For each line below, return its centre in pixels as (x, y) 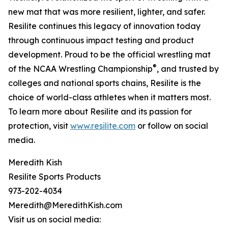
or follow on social (172, 126)
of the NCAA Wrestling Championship (80, 69)
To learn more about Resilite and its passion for (100, 112)
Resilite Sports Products (54, 177)
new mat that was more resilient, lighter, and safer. (107, 12)
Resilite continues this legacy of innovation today (104, 26)
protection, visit (39, 126)
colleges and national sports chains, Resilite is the (105, 83)
